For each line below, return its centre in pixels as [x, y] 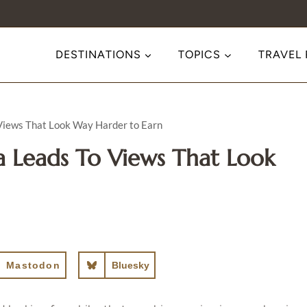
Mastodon [33, 265]
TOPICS [200, 55]
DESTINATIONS [98, 55]
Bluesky [130, 265]
